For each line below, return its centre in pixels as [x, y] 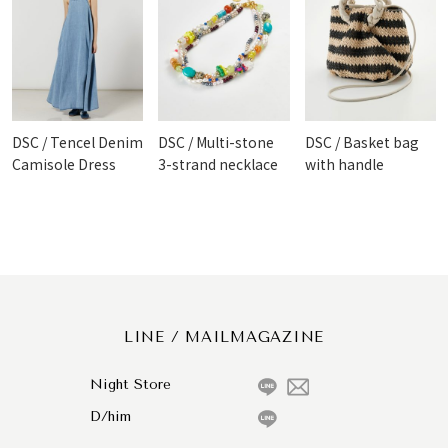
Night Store [130, 385]
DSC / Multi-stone [216, 142]
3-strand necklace [218, 164]
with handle [344, 164]
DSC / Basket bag [361, 142]
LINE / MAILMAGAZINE [224, 337]
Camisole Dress [64, 164]
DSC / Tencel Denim [78, 142]
